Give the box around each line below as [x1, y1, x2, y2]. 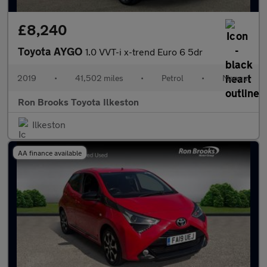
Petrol [162, 73, 184, 83]
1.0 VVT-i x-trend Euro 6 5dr [85, 46, 203, 57]
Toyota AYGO [18, 45, 85, 58]
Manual [222, 73, 250, 83]
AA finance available [18, 148, 82, 157]
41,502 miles [74, 73, 123, 83]
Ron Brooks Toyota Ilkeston [18, 96, 139, 107]
